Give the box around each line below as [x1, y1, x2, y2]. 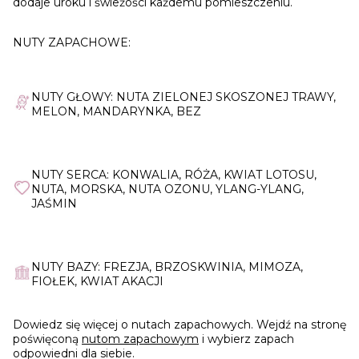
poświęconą [13, 332, 82, 347]
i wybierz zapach [199, 332, 294, 347]
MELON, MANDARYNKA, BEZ [31, 104, 201, 119]
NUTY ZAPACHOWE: [13, 35, 131, 50]
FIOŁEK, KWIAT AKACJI [31, 274, 163, 289]
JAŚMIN [31, 196, 77, 212]
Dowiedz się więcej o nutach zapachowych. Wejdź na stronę [13, 317, 346, 333]
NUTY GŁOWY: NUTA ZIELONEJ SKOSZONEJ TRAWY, [31, 90, 336, 105]
